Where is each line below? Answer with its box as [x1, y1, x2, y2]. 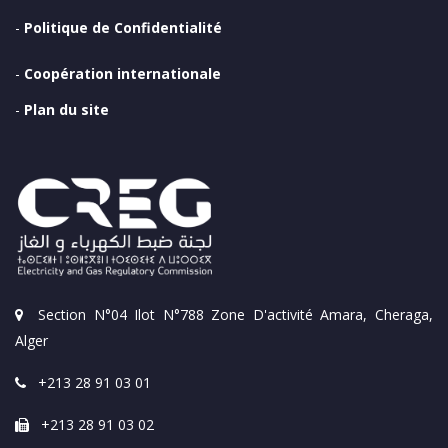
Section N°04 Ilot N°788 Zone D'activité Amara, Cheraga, [23, 305, 433, 325]
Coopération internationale [24, 64, 221, 84]
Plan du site [24, 100, 109, 120]
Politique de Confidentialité [24, 18, 222, 38]
